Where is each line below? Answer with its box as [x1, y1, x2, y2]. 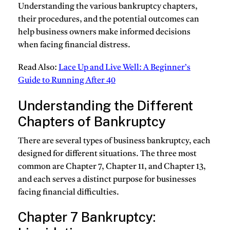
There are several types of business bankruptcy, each [18, 137, 210, 145]
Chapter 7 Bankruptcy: [18, 209, 156, 225]
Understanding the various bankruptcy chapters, [18, 3, 198, 11]
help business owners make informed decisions [18, 28, 190, 37]
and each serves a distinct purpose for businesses [18, 176, 196, 184]
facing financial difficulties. [18, 188, 119, 197]
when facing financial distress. [18, 41, 130, 50]
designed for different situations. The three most [18, 150, 197, 158]
